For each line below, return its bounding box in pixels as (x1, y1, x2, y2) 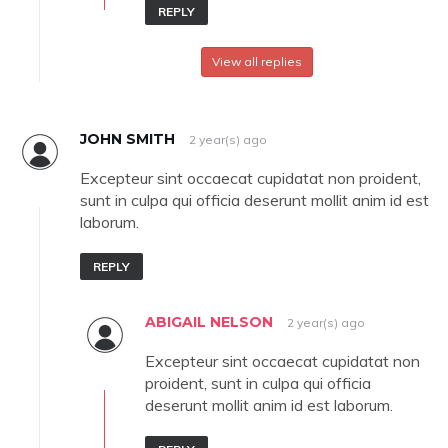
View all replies (211, 54, 302, 70)
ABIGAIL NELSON (145, 313, 273, 332)
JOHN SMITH (80, 130, 175, 149)
